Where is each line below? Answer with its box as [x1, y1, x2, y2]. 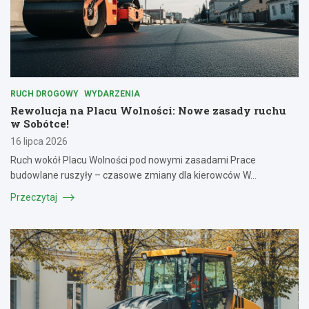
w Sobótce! [10, 116, 69, 130]
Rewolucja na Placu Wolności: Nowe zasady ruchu [10, 103, 286, 117]
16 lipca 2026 [10, 135, 68, 147]
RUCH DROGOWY [10, 88, 79, 99]
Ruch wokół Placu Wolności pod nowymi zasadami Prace [10, 154, 256, 166]
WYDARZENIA [84, 88, 140, 99]
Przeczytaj [10, 191, 59, 203]
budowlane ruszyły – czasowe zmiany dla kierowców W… [10, 169, 257, 181]
